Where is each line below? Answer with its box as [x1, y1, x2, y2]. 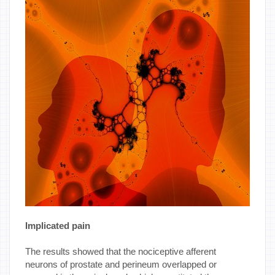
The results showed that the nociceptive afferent [25, 246, 216, 257]
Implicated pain [25, 220, 90, 231]
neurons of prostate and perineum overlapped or [25, 258, 217, 269]
